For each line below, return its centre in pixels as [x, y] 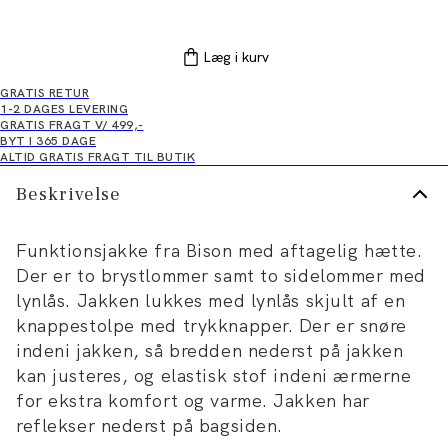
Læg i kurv [236, 57]
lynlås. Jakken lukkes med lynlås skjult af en [211, 301]
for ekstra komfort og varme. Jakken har [193, 401]
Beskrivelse [68, 194]
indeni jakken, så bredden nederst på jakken [210, 351]
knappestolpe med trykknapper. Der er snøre [211, 326]
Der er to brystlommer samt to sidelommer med [221, 276]
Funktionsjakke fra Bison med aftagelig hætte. [219, 251]
